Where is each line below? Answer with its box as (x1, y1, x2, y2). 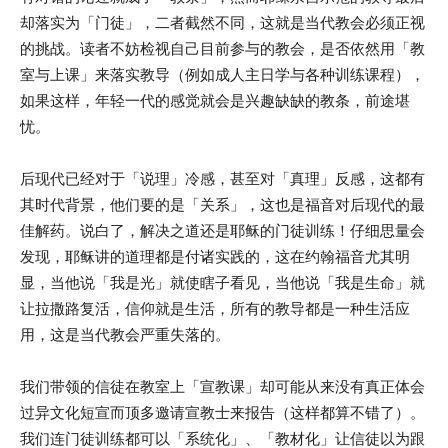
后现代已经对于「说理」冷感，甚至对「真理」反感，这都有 (20, 170, 425, 187)
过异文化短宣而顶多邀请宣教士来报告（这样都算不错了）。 (20, 404, 425, 421)
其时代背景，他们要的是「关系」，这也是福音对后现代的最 (20, 196, 425, 213)
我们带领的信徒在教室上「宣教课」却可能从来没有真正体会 (20, 378, 425, 395)
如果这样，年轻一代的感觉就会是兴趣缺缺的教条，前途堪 (20, 92, 410, 109)
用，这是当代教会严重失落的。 (20, 326, 230, 343)
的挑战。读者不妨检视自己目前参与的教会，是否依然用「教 (20, 40, 425, 57)
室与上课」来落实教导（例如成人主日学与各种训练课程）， (20, 66, 425, 83)
